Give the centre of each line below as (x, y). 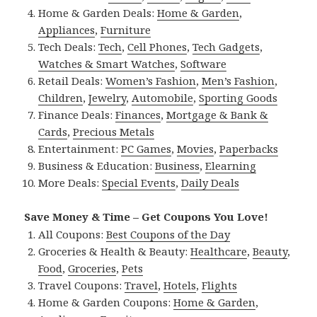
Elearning (231, 166)
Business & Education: (97, 166)
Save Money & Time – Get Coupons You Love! (146, 217)
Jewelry (108, 98)
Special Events (139, 183)
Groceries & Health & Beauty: (115, 252)
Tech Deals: (69, 47)
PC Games (146, 149)
